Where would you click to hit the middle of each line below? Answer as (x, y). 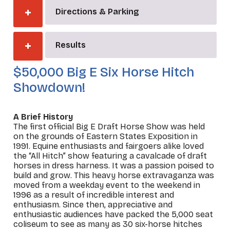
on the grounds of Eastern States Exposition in (106, 136)
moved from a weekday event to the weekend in (107, 185)
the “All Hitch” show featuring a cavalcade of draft (110, 156)
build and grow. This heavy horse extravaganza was (114, 175)
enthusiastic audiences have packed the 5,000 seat (113, 214)
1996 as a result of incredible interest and (94, 195)
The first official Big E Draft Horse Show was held (109, 126)
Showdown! (50, 87)
